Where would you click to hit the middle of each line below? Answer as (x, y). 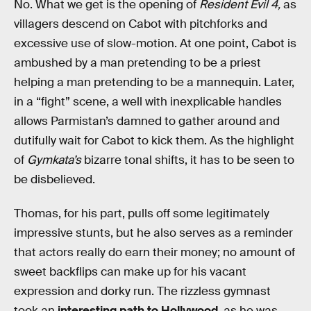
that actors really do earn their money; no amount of (154, 253)
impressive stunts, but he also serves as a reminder (153, 233)
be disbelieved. (54, 179)
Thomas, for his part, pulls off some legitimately (142, 214)
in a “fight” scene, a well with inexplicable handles (148, 101)
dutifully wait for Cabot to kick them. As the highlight (154, 140)
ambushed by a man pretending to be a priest (137, 62)
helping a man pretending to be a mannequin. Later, (154, 82)
